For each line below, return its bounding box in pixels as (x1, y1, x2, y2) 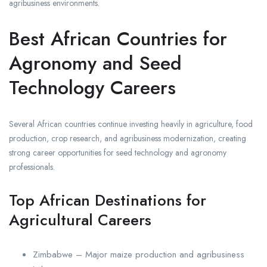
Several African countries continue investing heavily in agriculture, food (9, 118, 253, 131)
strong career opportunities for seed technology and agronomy (9, 147, 226, 159)
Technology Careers (9, 74, 176, 102)
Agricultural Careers (9, 209, 151, 232)
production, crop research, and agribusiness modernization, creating (9, 132, 246, 145)
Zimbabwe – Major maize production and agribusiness (33, 248, 244, 262)
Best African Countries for (9, 25, 227, 53)
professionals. (9, 161, 55, 173)
